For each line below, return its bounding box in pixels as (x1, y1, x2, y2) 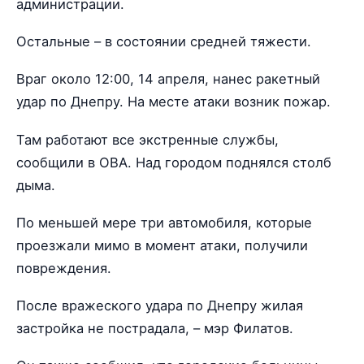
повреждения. (16, 259, 111, 276)
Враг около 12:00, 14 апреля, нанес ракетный (16, 71, 320, 88)
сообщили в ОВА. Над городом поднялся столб (16, 154, 331, 171)
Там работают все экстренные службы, (16, 131, 279, 148)
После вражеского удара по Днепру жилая (16, 297, 303, 314)
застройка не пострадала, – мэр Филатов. (16, 319, 293, 336)
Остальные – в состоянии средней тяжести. (16, 33, 311, 50)
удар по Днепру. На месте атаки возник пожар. (16, 93, 331, 110)
